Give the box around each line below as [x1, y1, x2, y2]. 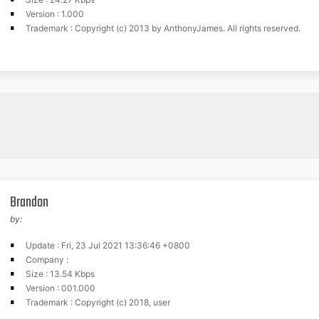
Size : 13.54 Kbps [26, 268, 95, 279]
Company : [26, 254, 68, 265]
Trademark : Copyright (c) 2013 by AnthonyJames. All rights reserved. [26, 23, 300, 33]
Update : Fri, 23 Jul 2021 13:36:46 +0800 [26, 240, 190, 251]
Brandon [10, 192, 48, 214]
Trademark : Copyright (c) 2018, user [26, 297, 170, 308]
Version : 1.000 [26, 9, 84, 19]
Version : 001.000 [26, 283, 95, 293]
